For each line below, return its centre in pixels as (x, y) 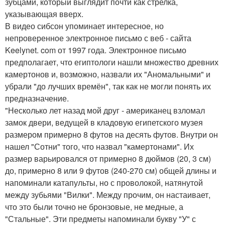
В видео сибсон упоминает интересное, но (84, 26)
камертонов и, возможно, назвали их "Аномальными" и (108, 74)
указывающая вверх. (44, 14)
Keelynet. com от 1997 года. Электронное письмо (96, 50)
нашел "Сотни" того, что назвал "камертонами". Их (99, 146)
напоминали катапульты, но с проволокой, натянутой (104, 182)
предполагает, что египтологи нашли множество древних (112, 62)
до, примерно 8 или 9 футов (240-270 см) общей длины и (111, 170)
